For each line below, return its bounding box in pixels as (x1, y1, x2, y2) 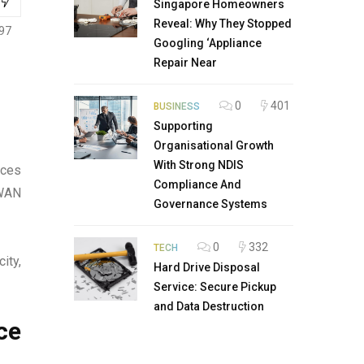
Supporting (154, 119, 213, 132)
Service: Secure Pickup (154, 280, 276, 293)
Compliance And (154, 178, 241, 191)
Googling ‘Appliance (154, 37, 262, 50)
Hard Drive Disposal (154, 261, 260, 274)
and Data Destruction (154, 300, 264, 313)
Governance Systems (154, 197, 267, 210)
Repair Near (154, 56, 217, 69)
